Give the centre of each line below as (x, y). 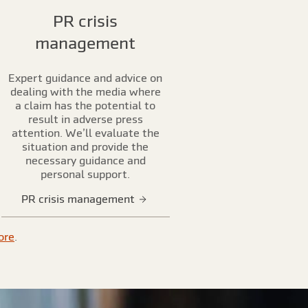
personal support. (85, 174)
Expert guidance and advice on (85, 78)
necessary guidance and (85, 160)
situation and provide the (85, 146)
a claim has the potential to (85, 105)
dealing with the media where (85, 91)
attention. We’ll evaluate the (85, 133)
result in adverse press (85, 119)
